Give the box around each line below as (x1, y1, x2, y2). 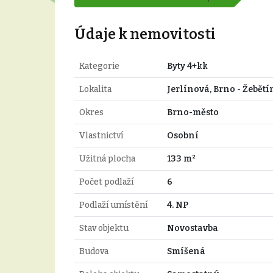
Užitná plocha (79, 153, 135, 164)
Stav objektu (79, 222, 129, 233)
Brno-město (166, 107, 219, 118)
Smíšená (166, 246, 205, 257)
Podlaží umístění (79, 199, 147, 210)
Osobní (166, 130, 199, 141)
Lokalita (79, 83, 112, 94)
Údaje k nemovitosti (74, 25, 216, 43)
